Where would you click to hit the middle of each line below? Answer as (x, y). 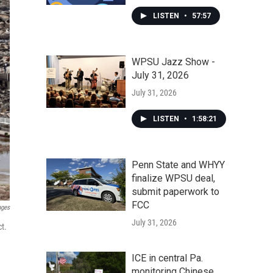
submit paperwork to (175, 192)
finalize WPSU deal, (173, 178)
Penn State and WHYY (178, 165)
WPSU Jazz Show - (173, 62)
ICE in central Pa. (167, 258)
